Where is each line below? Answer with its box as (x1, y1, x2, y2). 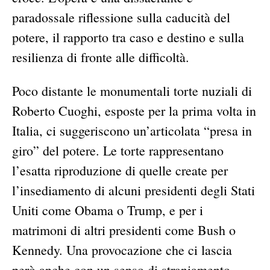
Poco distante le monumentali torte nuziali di (12, 82, 252, 100)
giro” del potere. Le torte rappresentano (12, 142, 224, 160)
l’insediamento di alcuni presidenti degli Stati (12, 181, 255, 199)
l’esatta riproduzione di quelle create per (12, 162, 228, 180)
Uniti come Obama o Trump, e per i (12, 201, 203, 219)
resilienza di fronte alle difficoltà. (12, 48, 189, 66)
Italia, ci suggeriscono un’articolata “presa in (12, 122, 252, 140)
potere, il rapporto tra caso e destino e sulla (12, 28, 244, 46)
